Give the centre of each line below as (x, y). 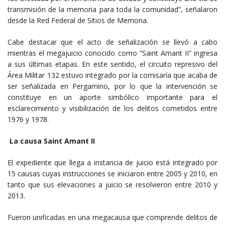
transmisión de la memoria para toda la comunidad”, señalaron (113, 9)
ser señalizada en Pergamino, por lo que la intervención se (113, 86)
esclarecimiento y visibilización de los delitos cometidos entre (113, 108)
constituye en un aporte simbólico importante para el (113, 97)
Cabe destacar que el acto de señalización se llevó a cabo (113, 42)
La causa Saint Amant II (51, 141)
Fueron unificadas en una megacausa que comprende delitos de (113, 217)
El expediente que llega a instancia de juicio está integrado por (113, 162)
